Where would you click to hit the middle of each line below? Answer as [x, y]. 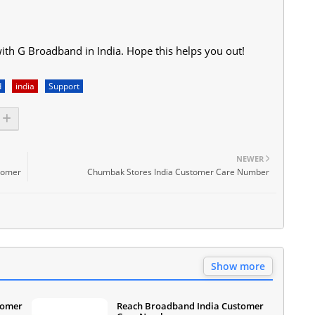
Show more [238, 266]
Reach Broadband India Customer [190, 306]
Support [64, 86]
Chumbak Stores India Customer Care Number [178, 172]
